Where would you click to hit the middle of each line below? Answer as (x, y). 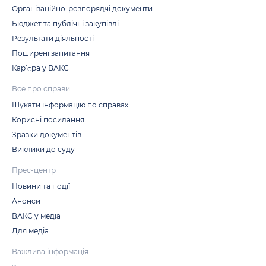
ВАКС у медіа (36, 216)
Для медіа (30, 231)
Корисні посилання (48, 120)
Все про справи (41, 89)
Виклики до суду (43, 149)
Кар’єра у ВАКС (40, 68)
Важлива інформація (50, 251)
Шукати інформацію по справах (70, 105)
